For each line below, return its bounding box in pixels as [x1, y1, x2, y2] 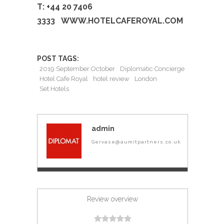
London [134, 74, 157, 82]
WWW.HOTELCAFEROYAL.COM [61, 15, 183, 25]
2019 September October [39, 64, 115, 72]
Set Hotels [39, 84, 69, 92]
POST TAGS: [37, 54, 79, 63]
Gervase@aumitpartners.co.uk [91, 138, 181, 144]
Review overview [87, 194, 138, 203]
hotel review [93, 74, 129, 82]
